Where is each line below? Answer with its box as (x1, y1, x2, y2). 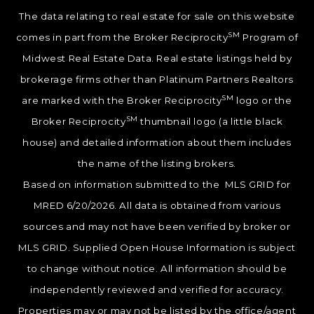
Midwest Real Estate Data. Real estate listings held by (22, 53, 292, 64)
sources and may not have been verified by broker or (23, 221, 291, 233)
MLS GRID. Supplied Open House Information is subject (18, 242, 296, 254)
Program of (240, 32, 299, 43)
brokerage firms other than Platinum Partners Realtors (20, 74, 294, 86)
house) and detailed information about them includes (22, 137, 292, 149)
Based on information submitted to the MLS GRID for (23, 179, 291, 191)
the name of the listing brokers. (77, 158, 237, 170)
